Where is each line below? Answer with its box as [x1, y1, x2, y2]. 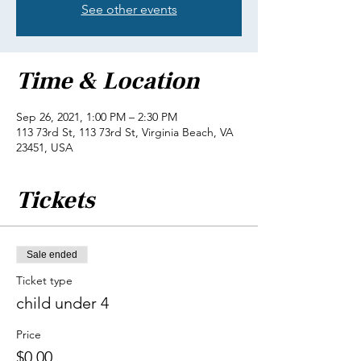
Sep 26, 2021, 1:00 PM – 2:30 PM [16, 110, 177, 124]
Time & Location [16, 65, 200, 97]
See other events [81, 2, 177, 17]
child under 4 [16, 293, 109, 313]
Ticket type [16, 273, 73, 288]
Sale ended [27, 249, 77, 260]
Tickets [16, 185, 94, 216]
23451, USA [16, 140, 73, 155]
